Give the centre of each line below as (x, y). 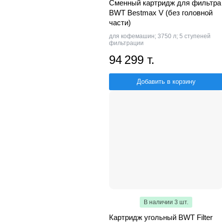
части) (120, 22)
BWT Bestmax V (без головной (161, 12)
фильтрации (126, 43)
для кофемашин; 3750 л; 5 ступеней (160, 36)
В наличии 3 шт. (166, 202)
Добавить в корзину (166, 81)
